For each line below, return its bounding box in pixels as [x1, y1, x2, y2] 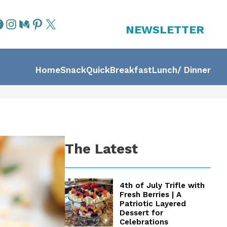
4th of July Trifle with [119, 180, 205, 190]
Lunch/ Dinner [152, 64, 211, 75]
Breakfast [110, 64, 152, 75]
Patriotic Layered [119, 199, 186, 208]
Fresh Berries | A [119, 190, 181, 199]
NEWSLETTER [126, 23, 204, 36]
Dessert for [119, 208, 163, 217]
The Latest [64, 140, 138, 157]
